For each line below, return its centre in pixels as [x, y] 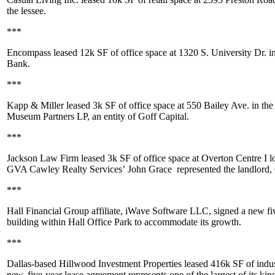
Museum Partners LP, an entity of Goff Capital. [98, 116]
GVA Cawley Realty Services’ [67, 169]
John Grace [152, 169]
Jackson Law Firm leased [57, 158]
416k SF [227, 264]
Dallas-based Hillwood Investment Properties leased [109, 264]
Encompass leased [43, 52]
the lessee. [26, 11]
